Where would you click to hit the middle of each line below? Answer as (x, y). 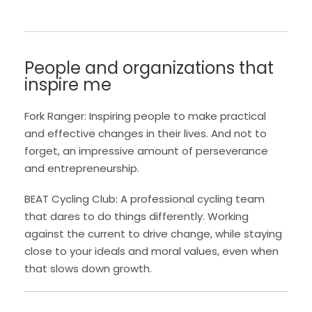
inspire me (68, 85)
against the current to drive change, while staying (153, 234)
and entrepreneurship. (82, 169)
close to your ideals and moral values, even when (151, 251)
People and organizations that (149, 68)
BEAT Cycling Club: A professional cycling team (145, 199)
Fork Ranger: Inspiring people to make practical (145, 116)
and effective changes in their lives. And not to (146, 134)
